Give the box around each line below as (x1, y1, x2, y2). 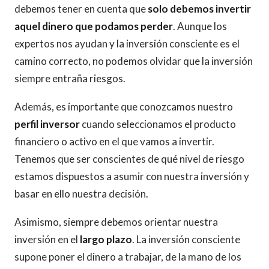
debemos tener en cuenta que (14, 2, 148, 15)
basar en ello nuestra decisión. (14, 187, 148, 200)
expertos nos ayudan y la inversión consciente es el (14, 37, 240, 50)
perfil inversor (14, 118, 80, 130)
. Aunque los (173, 20, 227, 32)
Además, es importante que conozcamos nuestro (14, 100, 233, 113)
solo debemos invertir (148, 2, 251, 15)
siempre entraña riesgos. (14, 72, 125, 85)
